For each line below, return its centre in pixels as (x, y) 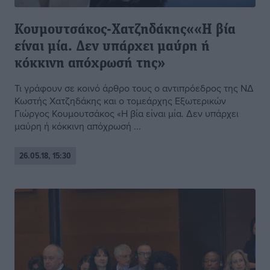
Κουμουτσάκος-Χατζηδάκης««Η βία (125, 30)
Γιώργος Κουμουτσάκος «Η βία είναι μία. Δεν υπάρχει (127, 114)
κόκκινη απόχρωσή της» (90, 64)
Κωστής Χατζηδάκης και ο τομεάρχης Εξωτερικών (120, 101)
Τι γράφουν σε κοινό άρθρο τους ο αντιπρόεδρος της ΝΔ (134, 88)
